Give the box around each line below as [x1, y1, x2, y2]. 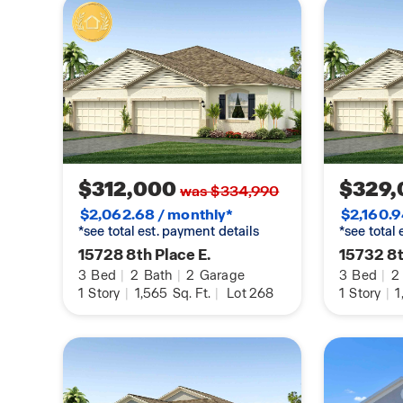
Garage [196, 267, 246, 284]
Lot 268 [227, 285, 274, 302]
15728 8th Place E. [78, 245, 211, 265]
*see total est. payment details [78, 223, 260, 240]
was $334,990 [180, 182, 280, 201]
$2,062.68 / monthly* [80, 205, 234, 225]
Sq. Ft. [169, 285, 211, 302]
